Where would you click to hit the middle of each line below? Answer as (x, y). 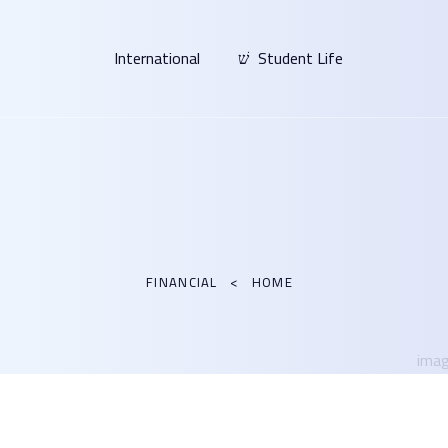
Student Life (300, 58)
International (157, 58)
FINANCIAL (182, 282)
